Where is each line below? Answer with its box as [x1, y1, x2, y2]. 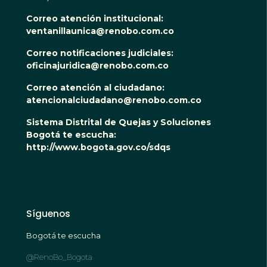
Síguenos [26, 207, 70, 220]
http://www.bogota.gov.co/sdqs [26, 141, 170, 153]
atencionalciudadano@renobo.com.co [26, 94, 201, 105]
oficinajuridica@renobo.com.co [26, 60, 169, 71]
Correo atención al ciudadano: [26, 82, 167, 93]
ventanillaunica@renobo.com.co [26, 25, 174, 36]
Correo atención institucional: [26, 13, 166, 24]
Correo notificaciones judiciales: [26, 47, 176, 58]
